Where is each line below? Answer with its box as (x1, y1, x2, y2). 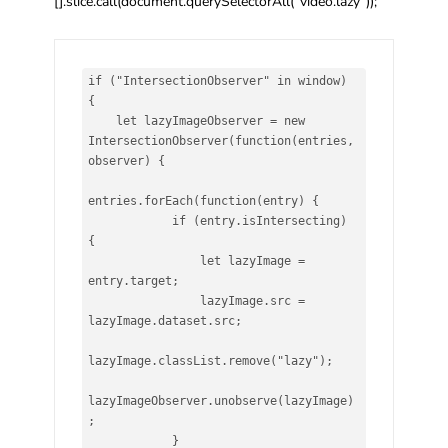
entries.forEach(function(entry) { (88, 194, 320, 209)
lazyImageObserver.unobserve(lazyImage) (88, 394, 355, 409)
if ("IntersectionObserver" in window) (88, 74, 348, 89)
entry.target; (88, 274, 180, 289)
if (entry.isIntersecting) (88, 214, 173, 229)
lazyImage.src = (88, 294, 201, 309)
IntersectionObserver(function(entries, (88, 134, 355, 149)
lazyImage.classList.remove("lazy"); (88, 354, 334, 369)
